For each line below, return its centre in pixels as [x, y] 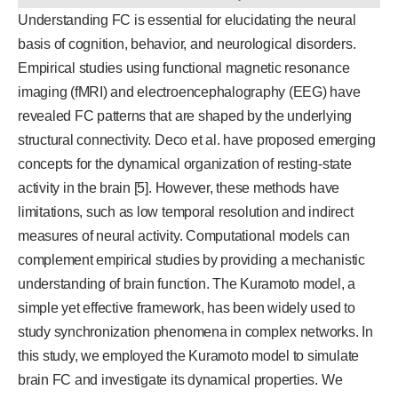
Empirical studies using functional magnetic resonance [184, 68]
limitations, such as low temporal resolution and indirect [186, 211]
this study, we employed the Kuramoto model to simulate [189, 355]
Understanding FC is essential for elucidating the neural [187, 20]
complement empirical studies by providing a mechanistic [191, 259]
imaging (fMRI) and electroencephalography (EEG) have [189, 92]
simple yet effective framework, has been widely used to [187, 307]
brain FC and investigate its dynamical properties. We [180, 379]
